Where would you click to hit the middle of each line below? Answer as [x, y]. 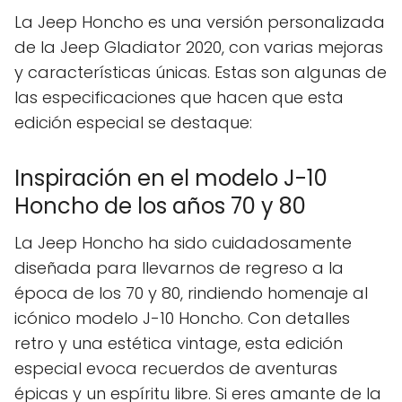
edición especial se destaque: [133, 123]
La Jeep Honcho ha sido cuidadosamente [183, 243]
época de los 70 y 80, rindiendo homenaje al [191, 293]
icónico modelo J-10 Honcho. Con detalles [182, 319]
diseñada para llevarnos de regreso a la [179, 268]
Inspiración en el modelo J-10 [171, 179]
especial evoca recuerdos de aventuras [176, 369]
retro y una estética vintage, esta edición [179, 344]
